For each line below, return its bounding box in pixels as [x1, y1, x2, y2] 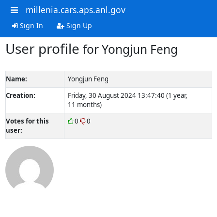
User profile [5, 39, 83, 58]
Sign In [17, 20, 43, 30]
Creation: [5, 91, 35, 100]
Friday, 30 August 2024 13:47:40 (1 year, [67, 91, 187, 100]
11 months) [67, 100, 102, 109]
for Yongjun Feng [82, 41, 178, 57]
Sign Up [64, 20, 92, 30]
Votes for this [5, 116, 49, 125]
